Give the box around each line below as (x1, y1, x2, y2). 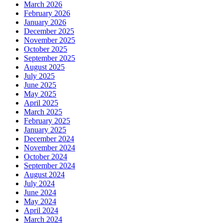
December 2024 (24, 134, 74, 143)
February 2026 (24, 8, 70, 17)
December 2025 (24, 26, 74, 35)
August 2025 (24, 62, 65, 71)
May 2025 (24, 89, 56, 98)
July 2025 (24, 71, 55, 80)
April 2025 (24, 98, 58, 107)
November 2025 (24, 35, 75, 44)
